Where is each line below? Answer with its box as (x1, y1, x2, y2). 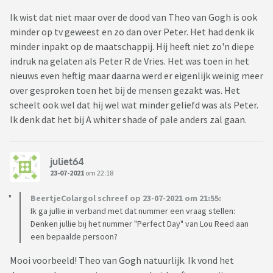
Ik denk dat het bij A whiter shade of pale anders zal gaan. (10, 113, 247, 126)
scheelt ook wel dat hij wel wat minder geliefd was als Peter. (10, 99, 258, 112)
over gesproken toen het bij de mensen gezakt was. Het (10, 84, 240, 97)
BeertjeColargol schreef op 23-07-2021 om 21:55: (30, 193, 221, 204)
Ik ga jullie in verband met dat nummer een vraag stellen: (30, 205, 235, 217)
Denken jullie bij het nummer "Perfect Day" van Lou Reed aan (30, 218, 249, 230)
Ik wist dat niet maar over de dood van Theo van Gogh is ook (10, 11, 257, 24)
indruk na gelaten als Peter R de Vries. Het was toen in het (10, 55, 249, 68)
